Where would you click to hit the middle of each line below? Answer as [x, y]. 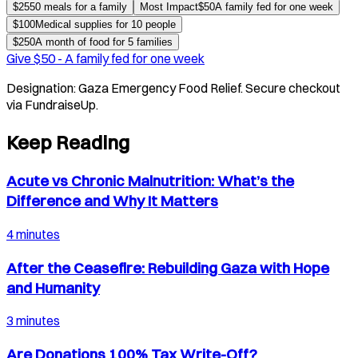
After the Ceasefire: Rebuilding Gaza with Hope [168, 268]
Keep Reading [68, 143]
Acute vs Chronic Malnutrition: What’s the [150, 181]
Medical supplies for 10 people [105, 25]
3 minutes [33, 321]
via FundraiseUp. [52, 105]
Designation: [42, 88]
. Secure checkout [290, 88]
